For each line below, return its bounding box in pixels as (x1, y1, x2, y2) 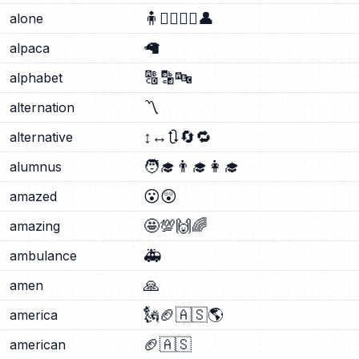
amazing (10, 218, 60, 234)
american (10, 337, 66, 353)
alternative (10, 129, 73, 145)
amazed (10, 188, 57, 204)
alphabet (10, 70, 63, 86)
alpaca (10, 40, 50, 56)
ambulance (10, 248, 77, 264)
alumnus (10, 159, 62, 175)
